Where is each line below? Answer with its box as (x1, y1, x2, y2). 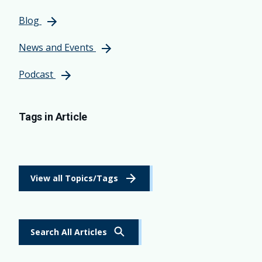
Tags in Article (19, 110, 88, 123)
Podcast (19, 67, 53, 81)
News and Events (19, 41, 94, 54)
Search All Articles (30, 226, 107, 238)
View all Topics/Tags (30, 173, 118, 184)
